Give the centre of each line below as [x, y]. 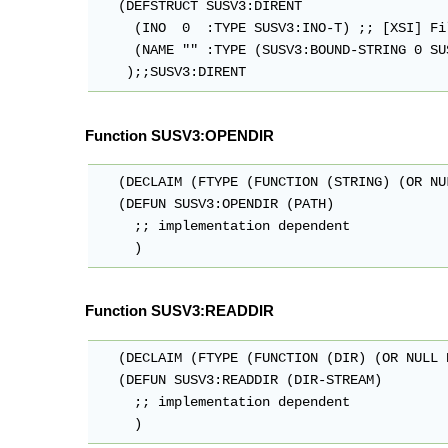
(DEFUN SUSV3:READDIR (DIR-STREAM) [238, 380]
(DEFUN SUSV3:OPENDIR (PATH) [214, 204]
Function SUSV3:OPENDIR [179, 135]
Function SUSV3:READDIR [179, 311]
